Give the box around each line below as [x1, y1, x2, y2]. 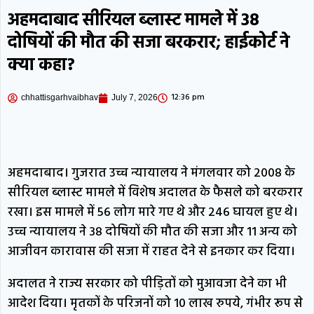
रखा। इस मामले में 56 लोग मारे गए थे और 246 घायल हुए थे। [8, 203, 298, 224]
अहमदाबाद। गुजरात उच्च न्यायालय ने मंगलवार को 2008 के [8, 163, 295, 184]
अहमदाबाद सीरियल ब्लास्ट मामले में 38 [8, 7, 259, 36]
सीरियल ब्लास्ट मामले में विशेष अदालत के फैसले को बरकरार [8, 183, 303, 204]
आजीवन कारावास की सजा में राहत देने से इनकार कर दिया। [8, 242, 295, 263]
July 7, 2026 [111, 93, 158, 103]
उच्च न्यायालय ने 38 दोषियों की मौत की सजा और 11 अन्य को [8, 222, 297, 243]
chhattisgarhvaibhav [21, 93, 98, 103]
